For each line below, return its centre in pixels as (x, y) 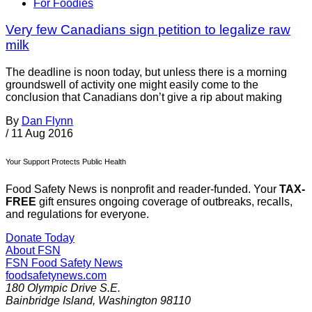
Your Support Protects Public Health (66, 162)
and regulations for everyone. (77, 214)
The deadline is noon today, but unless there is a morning (146, 72)
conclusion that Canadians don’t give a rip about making (144, 97)
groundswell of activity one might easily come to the (132, 85)
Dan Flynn (47, 121)
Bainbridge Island (49, 301)
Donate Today (40, 238)
